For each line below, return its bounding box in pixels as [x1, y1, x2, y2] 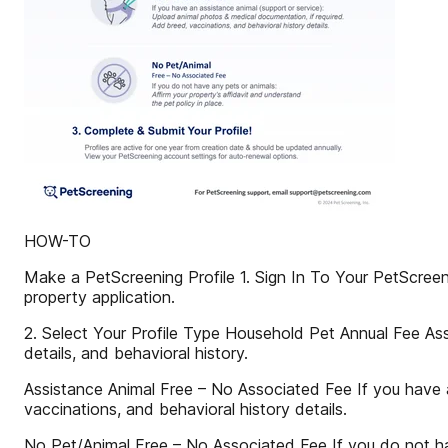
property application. [24, 287, 175, 307]
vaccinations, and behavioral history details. [24, 399, 347, 419]
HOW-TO [24, 231, 91, 251]
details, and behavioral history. [24, 343, 248, 363]
